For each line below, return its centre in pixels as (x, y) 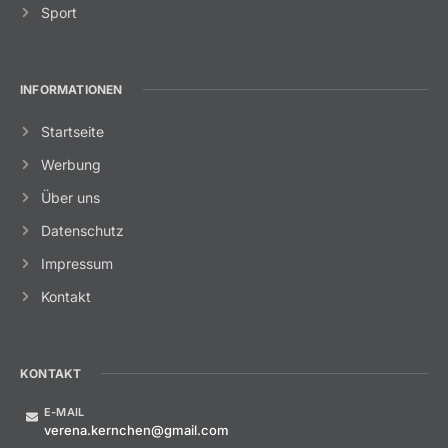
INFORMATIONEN (71, 89)
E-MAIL (64, 411)
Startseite (72, 131)
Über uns (70, 197)
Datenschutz (82, 230)
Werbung (70, 164)
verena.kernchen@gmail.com (136, 429)
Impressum (76, 263)
